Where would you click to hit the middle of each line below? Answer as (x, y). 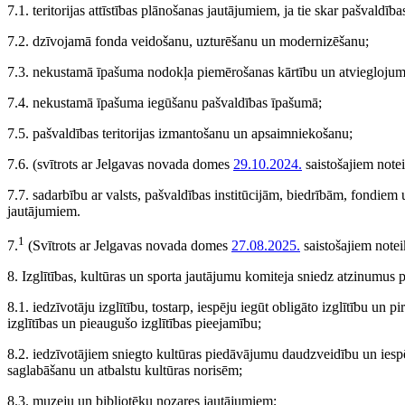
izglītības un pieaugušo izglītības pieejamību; (134, 324)
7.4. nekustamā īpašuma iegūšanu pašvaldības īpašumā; (165, 103)
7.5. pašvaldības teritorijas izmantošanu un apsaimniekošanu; (180, 133)
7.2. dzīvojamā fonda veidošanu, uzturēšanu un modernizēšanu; (188, 41)
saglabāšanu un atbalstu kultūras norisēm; (125, 371)
